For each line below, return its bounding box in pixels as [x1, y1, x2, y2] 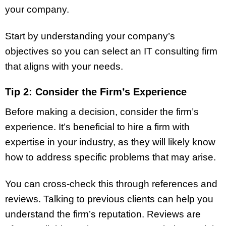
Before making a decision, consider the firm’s [5, 106, 199, 117]
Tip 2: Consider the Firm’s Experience [5, 86, 187, 97]
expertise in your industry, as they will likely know [5, 136, 215, 147]
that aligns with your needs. [5, 61, 123, 72]
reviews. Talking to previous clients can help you [5, 193, 213, 204]
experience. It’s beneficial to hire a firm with [5, 121, 190, 132]
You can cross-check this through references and [5, 178, 217, 189]
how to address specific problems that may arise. [5, 151, 216, 162]
